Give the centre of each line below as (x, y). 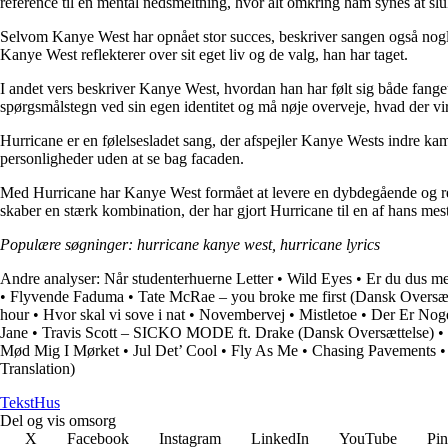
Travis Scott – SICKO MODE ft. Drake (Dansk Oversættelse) (238, 332)
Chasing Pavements (374, 350)
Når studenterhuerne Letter (188, 278)
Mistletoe (328, 314)
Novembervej (242, 314)
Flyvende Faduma (67, 296)
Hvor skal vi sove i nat (114, 314)
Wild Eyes (319, 278)
